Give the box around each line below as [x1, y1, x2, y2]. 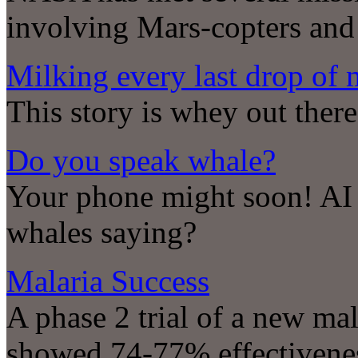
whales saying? [6, 215, 197, 250]
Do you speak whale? [6, 143, 276, 178]
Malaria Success [6, 264, 209, 299]
